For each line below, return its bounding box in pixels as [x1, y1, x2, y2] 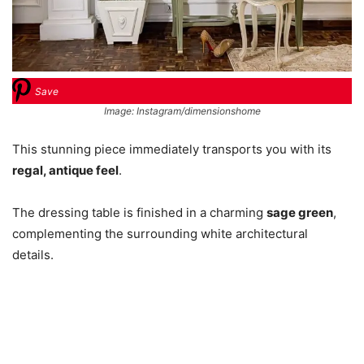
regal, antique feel [12, 162, 119, 179]
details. [12, 247, 54, 263]
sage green [266, 205, 333, 221]
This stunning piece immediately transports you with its [12, 141, 331, 158]
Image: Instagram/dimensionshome [103, 105, 261, 118]
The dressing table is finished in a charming [12, 205, 266, 221]
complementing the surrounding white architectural [12, 226, 308, 242]
